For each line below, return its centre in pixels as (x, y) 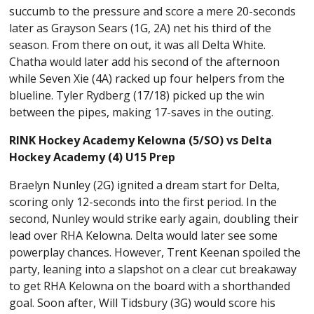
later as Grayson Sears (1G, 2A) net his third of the (141, 28)
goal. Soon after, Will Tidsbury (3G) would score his (143, 302)
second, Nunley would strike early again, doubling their (154, 218)
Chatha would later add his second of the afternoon (145, 61)
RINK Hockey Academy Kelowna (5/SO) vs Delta (141, 140)
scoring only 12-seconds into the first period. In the (143, 202)
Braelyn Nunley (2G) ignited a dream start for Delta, (145, 185)
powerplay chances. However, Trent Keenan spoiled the (155, 252)
